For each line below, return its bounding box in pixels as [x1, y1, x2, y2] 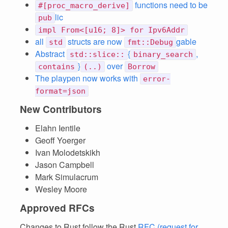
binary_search [133, 50, 193, 59]
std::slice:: [70, 50, 125, 59]
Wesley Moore [35, 183, 87, 195]
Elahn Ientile [35, 122, 80, 134]
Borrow [128, 62, 155, 71]
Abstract [35, 48, 67, 60]
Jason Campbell [35, 159, 94, 170]
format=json [35, 87, 85, 96]
